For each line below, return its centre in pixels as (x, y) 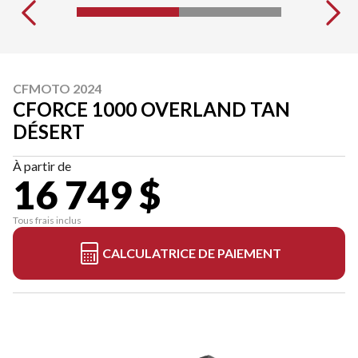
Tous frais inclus (47, 220)
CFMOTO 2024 (57, 88)
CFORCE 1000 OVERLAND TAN (151, 109)
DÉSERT (49, 131)
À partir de (42, 166)
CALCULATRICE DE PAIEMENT (192, 253)
